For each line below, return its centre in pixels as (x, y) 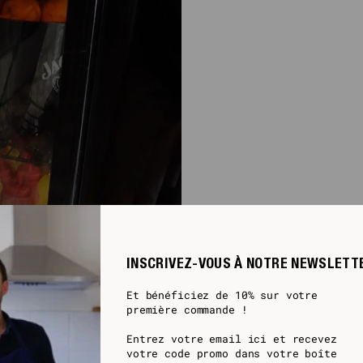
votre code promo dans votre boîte (232, 353)
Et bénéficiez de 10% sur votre (222, 295)
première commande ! (187, 309)
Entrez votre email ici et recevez (232, 338)
